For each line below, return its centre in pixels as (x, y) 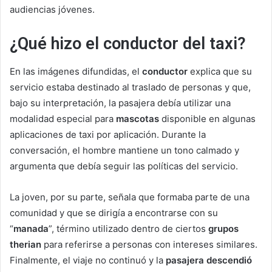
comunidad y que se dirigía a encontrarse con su (114, 212)
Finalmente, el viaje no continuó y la (88, 260)
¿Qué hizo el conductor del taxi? (128, 44)
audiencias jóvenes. (52, 10)
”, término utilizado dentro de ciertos (128, 228)
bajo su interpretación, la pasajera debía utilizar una (120, 103)
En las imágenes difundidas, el (76, 71)
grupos (223, 228)
